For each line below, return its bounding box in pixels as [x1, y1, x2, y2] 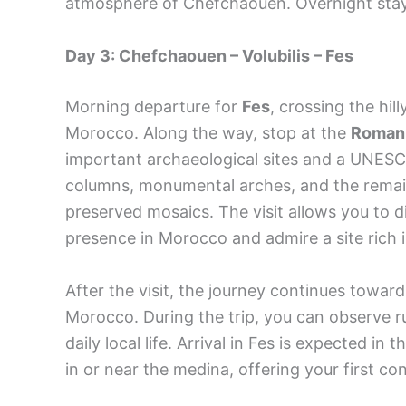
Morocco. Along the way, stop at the [65, 122, 351, 142]
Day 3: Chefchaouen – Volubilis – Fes [65, 45, 353, 65]
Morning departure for [65, 96, 242, 116]
